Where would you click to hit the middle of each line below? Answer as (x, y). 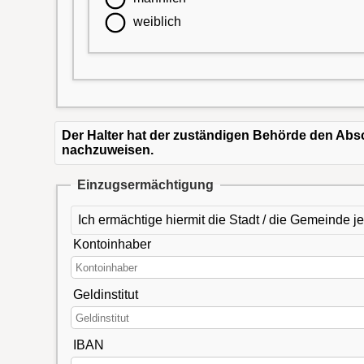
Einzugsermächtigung (145, 184)
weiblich (158, 22)
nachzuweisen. (108, 149)
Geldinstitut (105, 294)
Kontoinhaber (112, 244)
